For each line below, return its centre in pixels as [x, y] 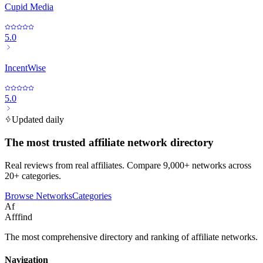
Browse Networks [38, 195]
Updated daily [38, 120]
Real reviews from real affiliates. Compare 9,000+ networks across [128, 165]
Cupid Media [29, 7]
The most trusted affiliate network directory [109, 143]
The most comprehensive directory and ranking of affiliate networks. [131, 237]
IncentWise [25, 68]
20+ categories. [33, 176]
